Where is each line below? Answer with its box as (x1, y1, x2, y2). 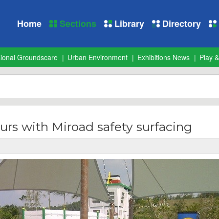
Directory (160, 17, 201, 30)
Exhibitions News (137, 52, 190, 62)
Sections (57, 17, 96, 30)
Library (112, 17, 144, 30)
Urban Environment (67, 52, 128, 62)
